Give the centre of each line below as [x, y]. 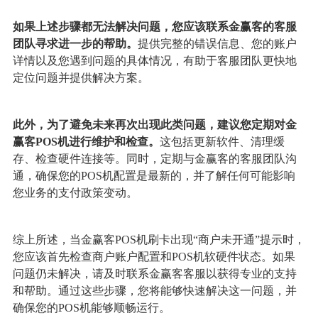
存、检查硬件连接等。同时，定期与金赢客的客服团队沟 [154, 158]
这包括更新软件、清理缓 [222, 141]
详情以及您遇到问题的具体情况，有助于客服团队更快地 [154, 60]
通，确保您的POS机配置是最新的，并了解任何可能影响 [154, 175]
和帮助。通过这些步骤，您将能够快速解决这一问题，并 [154, 290]
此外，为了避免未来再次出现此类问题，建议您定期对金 [154, 124]
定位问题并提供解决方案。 [81, 77]
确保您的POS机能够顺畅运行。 [91, 307]
